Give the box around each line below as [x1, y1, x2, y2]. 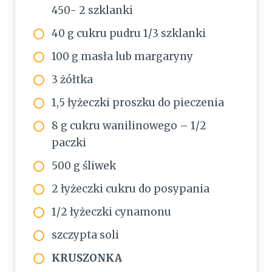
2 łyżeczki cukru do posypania [52, 182, 209, 196]
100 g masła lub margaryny [52, 50, 193, 64]
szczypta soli [52, 228, 119, 242]
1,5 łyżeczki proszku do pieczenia [52, 96, 224, 110]
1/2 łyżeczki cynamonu [52, 205, 171, 219]
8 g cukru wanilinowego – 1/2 [52, 119, 206, 133]
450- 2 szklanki [52, 4, 133, 18]
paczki [52, 136, 86, 150]
